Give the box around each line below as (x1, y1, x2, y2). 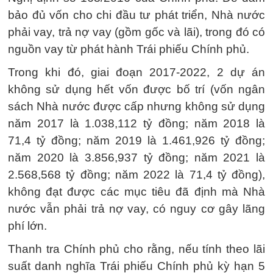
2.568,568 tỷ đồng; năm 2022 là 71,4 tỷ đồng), (8, 168, 265, 181)
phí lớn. (8, 219, 47, 232)
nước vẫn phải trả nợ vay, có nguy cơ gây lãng (8, 202, 265, 215)
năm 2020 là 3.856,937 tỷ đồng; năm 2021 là (8, 151, 265, 164)
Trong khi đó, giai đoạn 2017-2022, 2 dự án (8, 66, 265, 79)
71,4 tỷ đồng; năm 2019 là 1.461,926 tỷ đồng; (8, 134, 265, 147)
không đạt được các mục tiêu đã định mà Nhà (8, 185, 265, 198)
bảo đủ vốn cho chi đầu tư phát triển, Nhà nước (8, 9, 265, 21)
